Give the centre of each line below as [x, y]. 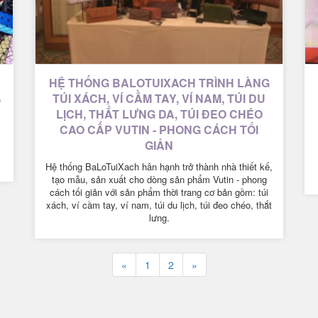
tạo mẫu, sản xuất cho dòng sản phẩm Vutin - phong [159, 179]
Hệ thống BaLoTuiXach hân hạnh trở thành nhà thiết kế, [159, 166]
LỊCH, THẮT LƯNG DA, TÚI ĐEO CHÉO [159, 114]
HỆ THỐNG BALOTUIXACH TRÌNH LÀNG [159, 82]
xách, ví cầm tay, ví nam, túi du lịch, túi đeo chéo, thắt [159, 204]
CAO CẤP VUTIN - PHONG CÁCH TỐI [159, 129]
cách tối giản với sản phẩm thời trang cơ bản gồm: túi [159, 192]
